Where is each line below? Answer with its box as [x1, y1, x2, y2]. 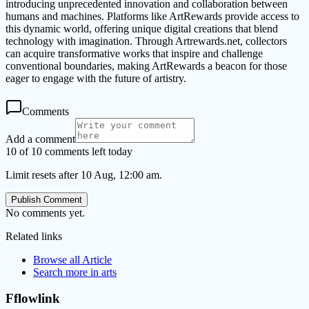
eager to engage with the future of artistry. [6, 72, 186, 84]
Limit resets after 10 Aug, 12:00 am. [6, 168, 162, 181]
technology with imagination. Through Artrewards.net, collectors [6, 34, 287, 47]
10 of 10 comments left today [6, 145, 132, 157]
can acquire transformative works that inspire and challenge [6, 47, 263, 59]
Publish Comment [11, 194, 82, 205]
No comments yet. [6, 206, 85, 219]
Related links [6, 230, 62, 242]
